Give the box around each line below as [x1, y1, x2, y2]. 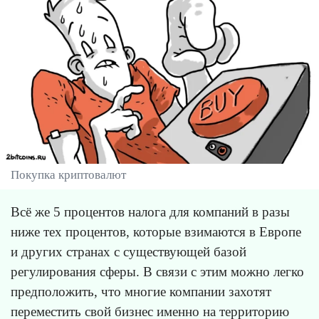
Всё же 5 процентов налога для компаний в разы [11, 204, 290, 219]
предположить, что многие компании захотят [11, 283, 271, 299]
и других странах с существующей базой [11, 244, 246, 259]
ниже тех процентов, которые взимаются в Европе [11, 224, 301, 239]
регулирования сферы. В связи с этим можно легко [11, 263, 304, 279]
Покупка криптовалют [11, 167, 126, 182]
